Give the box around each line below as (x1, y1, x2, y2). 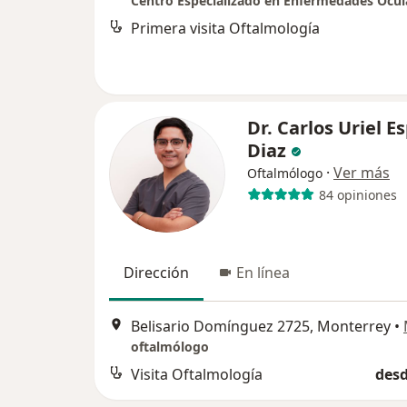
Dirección (124, 263, 189, 283)
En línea (236, 263, 290, 283)
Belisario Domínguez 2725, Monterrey (131, 316, 391, 337)
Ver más (333, 163, 390, 183)
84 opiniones (318, 185, 397, 203)
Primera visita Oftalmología (131, 18, 320, 38)
